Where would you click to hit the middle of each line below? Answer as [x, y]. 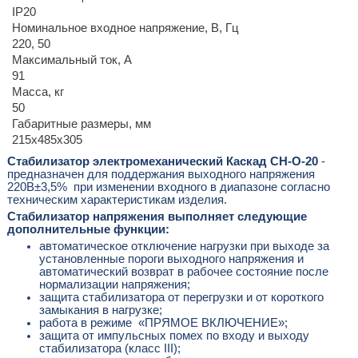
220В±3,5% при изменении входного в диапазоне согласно [168, 187]
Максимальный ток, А [72, 60]
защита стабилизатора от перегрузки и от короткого [181, 297]
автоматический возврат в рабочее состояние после [183, 271]
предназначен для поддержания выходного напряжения [161, 174]
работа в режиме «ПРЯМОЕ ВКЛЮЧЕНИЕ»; [163, 322]
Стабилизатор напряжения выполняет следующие [157, 216]
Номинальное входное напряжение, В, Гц [125, 28]
